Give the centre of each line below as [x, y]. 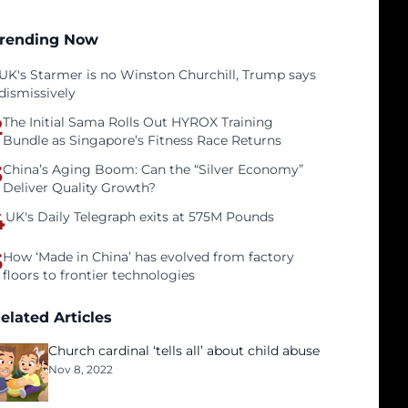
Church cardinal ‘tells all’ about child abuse [184, 351]
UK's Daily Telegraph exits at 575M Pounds [140, 217]
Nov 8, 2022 [81, 369]
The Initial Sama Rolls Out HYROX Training [138, 122]
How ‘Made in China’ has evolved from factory [149, 257]
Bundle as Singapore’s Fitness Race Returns [143, 140]
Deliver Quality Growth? [80, 188]
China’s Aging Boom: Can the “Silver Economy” [153, 169]
